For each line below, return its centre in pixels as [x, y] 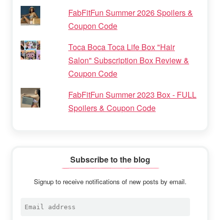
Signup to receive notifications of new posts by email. [110, 182]
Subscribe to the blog [110, 159]
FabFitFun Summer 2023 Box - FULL [132, 95]
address [34, 214]
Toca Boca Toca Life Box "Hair [122, 47]
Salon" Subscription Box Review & [129, 60]
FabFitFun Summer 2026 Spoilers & [131, 13]
